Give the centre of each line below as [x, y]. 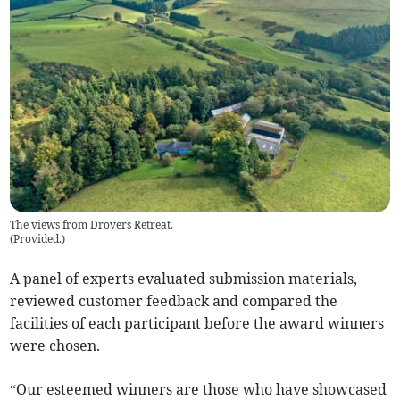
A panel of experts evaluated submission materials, [184, 279]
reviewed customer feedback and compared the [174, 301]
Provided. [38, 239]
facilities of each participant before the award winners [197, 324]
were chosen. [55, 346]
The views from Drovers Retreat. [92, 225]
